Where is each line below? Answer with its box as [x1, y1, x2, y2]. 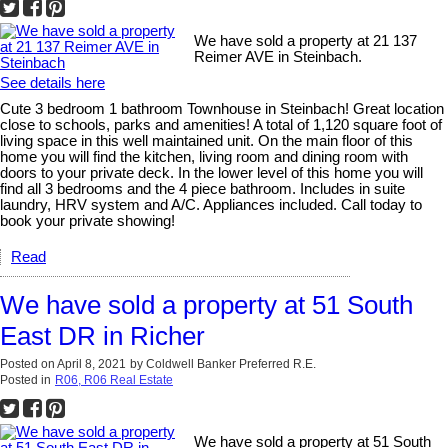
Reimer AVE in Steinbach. [194, 48, 363, 65]
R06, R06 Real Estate [55, 372, 173, 387]
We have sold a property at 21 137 [194, 32, 418, 49]
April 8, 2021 [57, 356, 126, 371]
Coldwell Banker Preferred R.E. [146, 356, 316, 371]
